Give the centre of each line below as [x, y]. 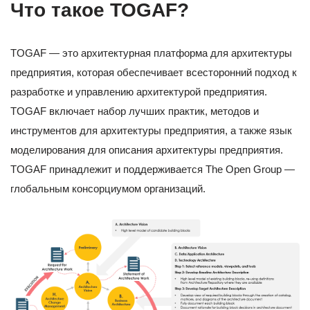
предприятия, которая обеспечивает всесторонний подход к [154, 73]
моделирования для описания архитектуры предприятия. [147, 150]
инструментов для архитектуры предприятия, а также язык [151, 131]
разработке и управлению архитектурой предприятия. [139, 92]
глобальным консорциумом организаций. [108, 189]
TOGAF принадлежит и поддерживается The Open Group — [153, 170]
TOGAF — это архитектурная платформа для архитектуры [151, 53]
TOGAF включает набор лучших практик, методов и [135, 111]
